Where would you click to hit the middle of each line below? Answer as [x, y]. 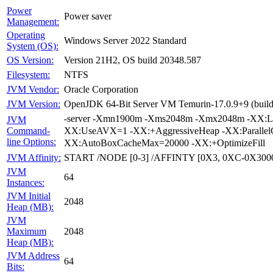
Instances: [26, 183]
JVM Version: [34, 104]
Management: [33, 22]
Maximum [27, 231]
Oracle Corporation [101, 89]
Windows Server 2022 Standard [125, 41]
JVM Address [33, 256]
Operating [26, 35]
